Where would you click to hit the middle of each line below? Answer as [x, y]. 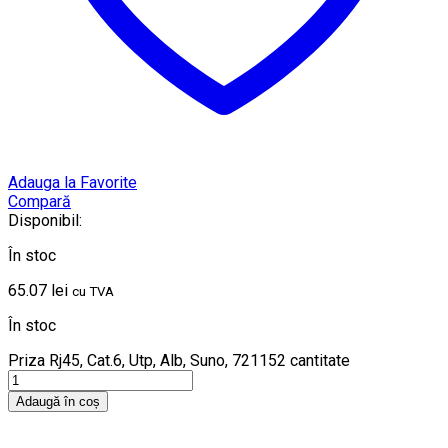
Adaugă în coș [58, 402]
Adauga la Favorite [72, 183]
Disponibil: [45, 221]
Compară [39, 202]
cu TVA [93, 292]
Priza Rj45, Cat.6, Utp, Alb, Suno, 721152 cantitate [179, 361]
